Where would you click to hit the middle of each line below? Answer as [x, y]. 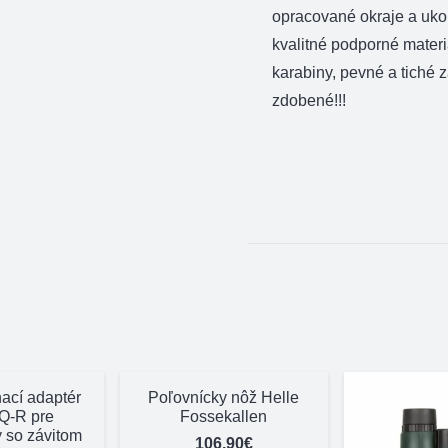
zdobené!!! [309, 100]
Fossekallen [224, 416]
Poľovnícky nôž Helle [224, 397]
